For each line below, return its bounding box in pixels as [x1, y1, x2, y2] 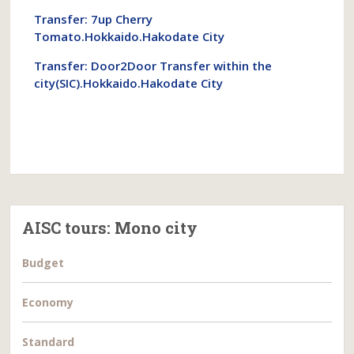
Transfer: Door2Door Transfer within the [34, 58, 273, 73]
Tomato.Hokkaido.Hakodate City [34, 28, 225, 44]
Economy [22, 295, 74, 310]
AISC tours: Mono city [22, 217, 198, 238]
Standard [22, 334, 75, 349]
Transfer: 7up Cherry [34, 11, 153, 27]
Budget [22, 255, 65, 270]
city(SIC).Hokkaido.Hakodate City [34, 75, 224, 91]
